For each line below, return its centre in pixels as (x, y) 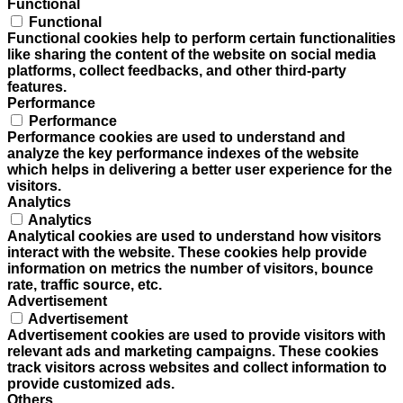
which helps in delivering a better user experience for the (200, 170)
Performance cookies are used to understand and (176, 138)
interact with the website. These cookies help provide (187, 253)
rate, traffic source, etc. (85, 285)
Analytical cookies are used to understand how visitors (194, 237)
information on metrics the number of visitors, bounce (190, 269)
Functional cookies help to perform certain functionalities (201, 39)
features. (37, 87)
